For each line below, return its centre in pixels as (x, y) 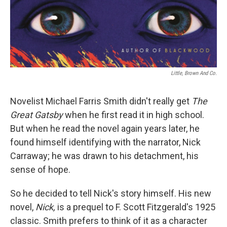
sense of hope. (40, 169)
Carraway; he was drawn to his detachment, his (104, 156)
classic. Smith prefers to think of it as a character (109, 220)
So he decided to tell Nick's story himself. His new (111, 193)
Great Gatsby (37, 115)
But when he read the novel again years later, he (105, 128)
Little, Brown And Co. (194, 73)
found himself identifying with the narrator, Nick (105, 142)
